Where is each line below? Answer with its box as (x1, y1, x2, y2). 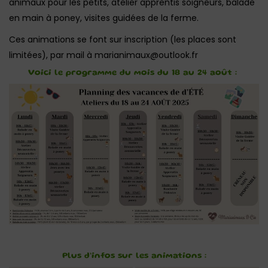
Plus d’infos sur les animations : (62, 252, 206, 260)
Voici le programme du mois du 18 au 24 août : (28, 69, 240, 77)
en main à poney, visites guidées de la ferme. (9, 12, 199, 24)
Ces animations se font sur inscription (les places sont (9, 33, 236, 45)
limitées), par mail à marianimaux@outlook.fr (9, 49, 198, 61)
